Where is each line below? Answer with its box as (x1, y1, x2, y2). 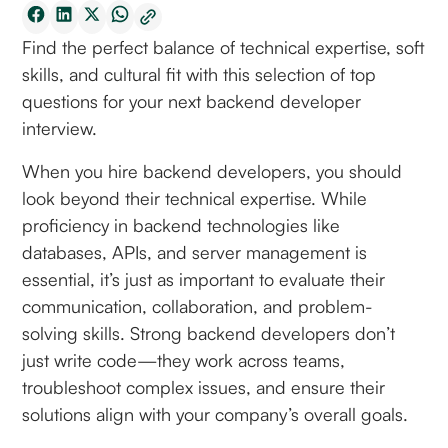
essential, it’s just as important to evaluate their (22, 268, 386, 290)
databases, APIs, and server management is (22, 241, 368, 263)
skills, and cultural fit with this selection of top (22, 63, 377, 85)
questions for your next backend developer (22, 90, 362, 112)
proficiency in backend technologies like (22, 214, 341, 236)
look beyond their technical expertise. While (22, 187, 368, 209)
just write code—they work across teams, (22, 349, 346, 371)
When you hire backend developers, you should (22, 160, 403, 182)
